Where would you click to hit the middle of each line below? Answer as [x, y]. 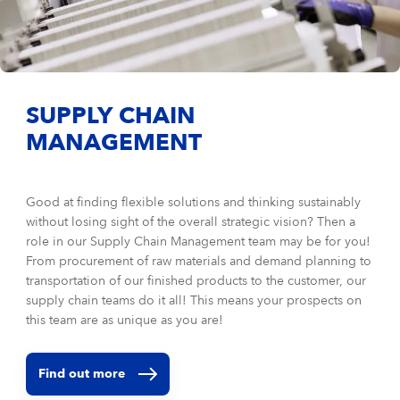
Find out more [82, 374]
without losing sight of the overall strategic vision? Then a [191, 222]
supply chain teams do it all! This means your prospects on [194, 300]
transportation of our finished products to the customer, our [196, 281]
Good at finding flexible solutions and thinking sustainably [194, 202]
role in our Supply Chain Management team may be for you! [199, 242]
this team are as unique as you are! [125, 320]
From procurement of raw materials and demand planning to [199, 261]
